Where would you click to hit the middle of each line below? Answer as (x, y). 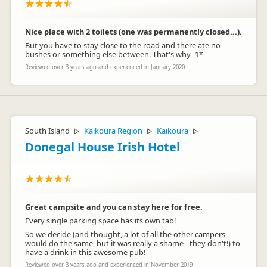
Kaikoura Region (113, 131)
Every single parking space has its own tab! (100, 221)
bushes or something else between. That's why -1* (114, 54)
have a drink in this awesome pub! (85, 252)
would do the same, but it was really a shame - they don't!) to (133, 243)
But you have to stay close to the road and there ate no (123, 45)
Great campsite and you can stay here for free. (114, 207)
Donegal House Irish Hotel (103, 147)
